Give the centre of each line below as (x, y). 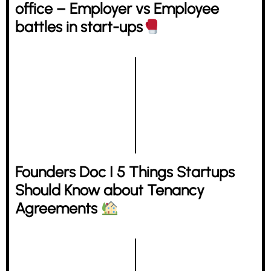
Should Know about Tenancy (110, 190)
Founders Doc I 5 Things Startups (125, 172)
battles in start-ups (79, 27)
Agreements (58, 208)
